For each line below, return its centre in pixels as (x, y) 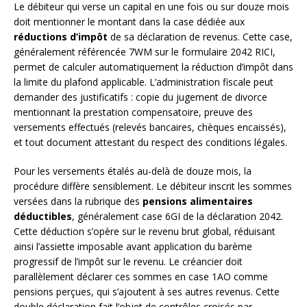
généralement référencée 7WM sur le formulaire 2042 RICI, (145, 51)
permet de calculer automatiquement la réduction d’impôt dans (153, 66)
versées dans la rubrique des (78, 201)
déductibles (43, 216)
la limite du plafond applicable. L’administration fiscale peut (144, 82)
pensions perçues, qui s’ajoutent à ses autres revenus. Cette (147, 291)
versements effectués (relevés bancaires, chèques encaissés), (150, 127)
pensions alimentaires (198, 201)
